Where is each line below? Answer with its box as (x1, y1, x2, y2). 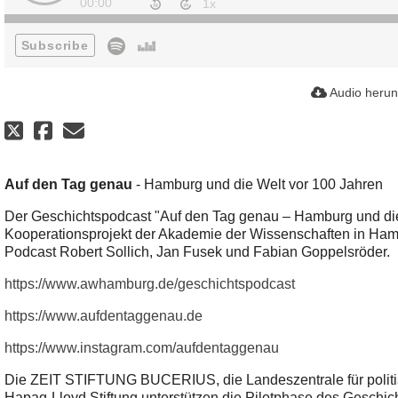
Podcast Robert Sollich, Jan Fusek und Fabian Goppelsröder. (4, 243, 390, 259)
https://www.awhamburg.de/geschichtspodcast (4, 275, 295, 291)
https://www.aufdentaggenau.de (4, 307, 203, 323)
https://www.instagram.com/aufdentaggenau (4, 339, 279, 355)
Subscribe (20, 37, 89, 52)
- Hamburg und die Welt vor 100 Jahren (131, 176, 383, 192)
